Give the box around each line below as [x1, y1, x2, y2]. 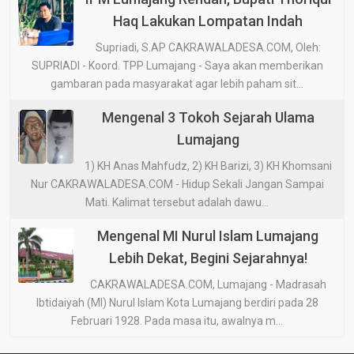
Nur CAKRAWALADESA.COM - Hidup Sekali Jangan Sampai [30, 177, 324, 190]
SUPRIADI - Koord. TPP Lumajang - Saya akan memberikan [31, 58, 323, 72]
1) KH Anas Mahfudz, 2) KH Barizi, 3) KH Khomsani [84, 159, 332, 172]
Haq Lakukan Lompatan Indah [113, 12, 303, 29]
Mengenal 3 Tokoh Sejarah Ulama [101, 108, 314, 126]
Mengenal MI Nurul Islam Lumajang [97, 227, 318, 244]
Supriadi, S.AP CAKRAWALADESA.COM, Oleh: [95, 40, 321, 54]
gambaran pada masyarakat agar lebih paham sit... [51, 77, 303, 90]
